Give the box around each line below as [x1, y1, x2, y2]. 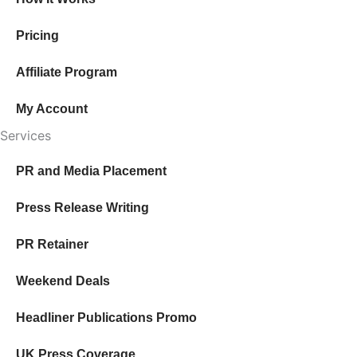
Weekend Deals [16, 273, 110, 288]
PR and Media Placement [16, 163, 167, 178]
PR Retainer [16, 237, 88, 251]
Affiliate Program [16, 65, 117, 80]
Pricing [16, 29, 59, 43]
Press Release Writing [16, 200, 149, 214]
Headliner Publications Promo [16, 310, 197, 324]
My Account [16, 102, 88, 116]
